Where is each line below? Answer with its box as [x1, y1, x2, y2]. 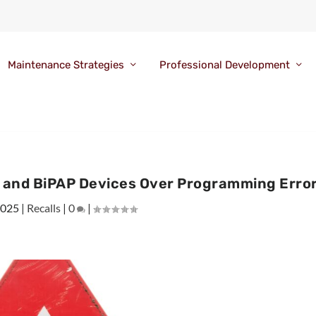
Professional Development [159, 59, 290, 72]
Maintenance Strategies [7, 59, 124, 72]
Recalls [27, 200, 61, 214]
